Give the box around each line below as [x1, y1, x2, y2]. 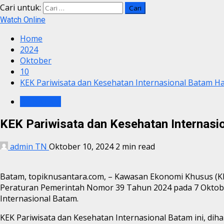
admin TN [8, 140, 49, 152]
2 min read [115, 140, 155, 152]
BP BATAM [20, 96, 61, 107]
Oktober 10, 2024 [49, 140, 115, 152]
